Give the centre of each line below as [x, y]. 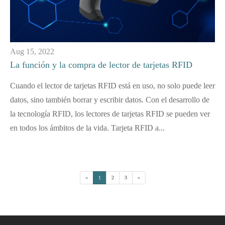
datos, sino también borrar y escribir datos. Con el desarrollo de [110, 99]
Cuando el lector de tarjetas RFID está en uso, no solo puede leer [113, 85]
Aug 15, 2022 [32, 51]
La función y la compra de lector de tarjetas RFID [101, 65]
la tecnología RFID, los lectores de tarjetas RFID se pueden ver [110, 114]
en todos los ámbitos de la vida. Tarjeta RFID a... [87, 128]
